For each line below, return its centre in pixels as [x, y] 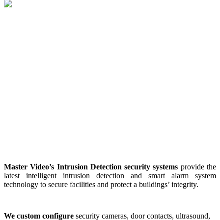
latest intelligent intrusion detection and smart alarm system [110, 175]
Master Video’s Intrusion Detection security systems [91, 166]
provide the [197, 166]
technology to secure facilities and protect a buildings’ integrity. [101, 184]
